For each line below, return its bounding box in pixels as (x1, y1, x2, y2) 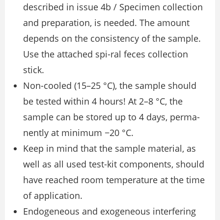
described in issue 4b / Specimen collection (23, 1, 203, 13)
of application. (23, 190, 82, 202)
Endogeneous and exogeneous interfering (23, 205, 196, 218)
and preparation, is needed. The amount (23, 17, 190, 29)
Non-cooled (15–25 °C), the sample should (23, 80, 196, 92)
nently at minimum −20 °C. (23, 127, 134, 139)
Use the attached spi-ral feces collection (23, 48, 188, 60)
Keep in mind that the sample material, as (23, 142, 196, 155)
